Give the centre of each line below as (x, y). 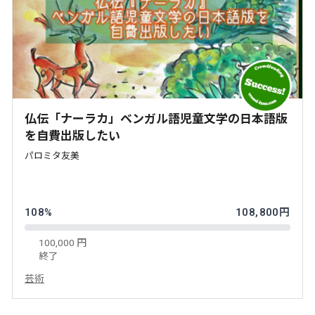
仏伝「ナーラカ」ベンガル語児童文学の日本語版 (156, 118)
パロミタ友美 (52, 155)
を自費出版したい (72, 135)
